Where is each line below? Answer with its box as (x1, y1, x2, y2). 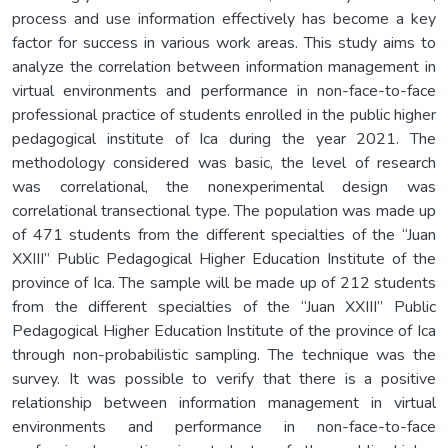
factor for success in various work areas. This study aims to (12, 31, 436, 54)
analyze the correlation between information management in (12, 55, 436, 78)
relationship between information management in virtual (12, 391, 436, 414)
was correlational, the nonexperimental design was (12, 175, 436, 198)
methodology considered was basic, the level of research (12, 151, 436, 174)
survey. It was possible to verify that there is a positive (12, 367, 436, 390)
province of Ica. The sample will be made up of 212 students (12, 271, 436, 294)
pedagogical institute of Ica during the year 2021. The (12, 127, 436, 150)
